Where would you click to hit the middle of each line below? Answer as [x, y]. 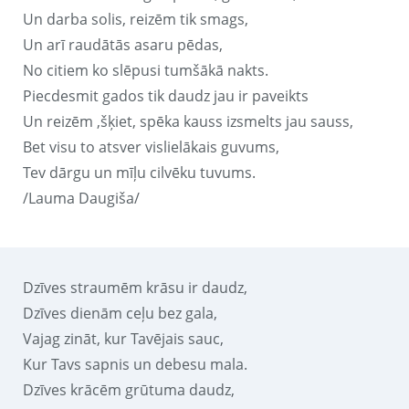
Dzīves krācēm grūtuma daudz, [129, 389]
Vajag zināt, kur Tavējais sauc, [123, 338]
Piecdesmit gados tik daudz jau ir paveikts [166, 95]
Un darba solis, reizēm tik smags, [136, 19]
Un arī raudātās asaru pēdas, [123, 44]
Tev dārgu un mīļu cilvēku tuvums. [139, 172]
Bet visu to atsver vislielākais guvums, [151, 147]
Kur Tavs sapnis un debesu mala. [135, 364]
